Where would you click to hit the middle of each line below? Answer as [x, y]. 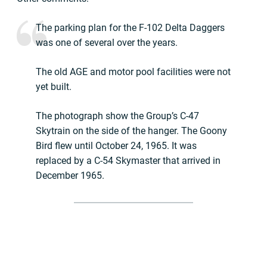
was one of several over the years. [107, 43]
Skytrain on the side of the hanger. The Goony [131, 131]
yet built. [54, 87]
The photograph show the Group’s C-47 [117, 116]
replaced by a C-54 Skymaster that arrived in [128, 161]
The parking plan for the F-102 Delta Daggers [130, 28]
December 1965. [70, 176]
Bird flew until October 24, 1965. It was [116, 146]
